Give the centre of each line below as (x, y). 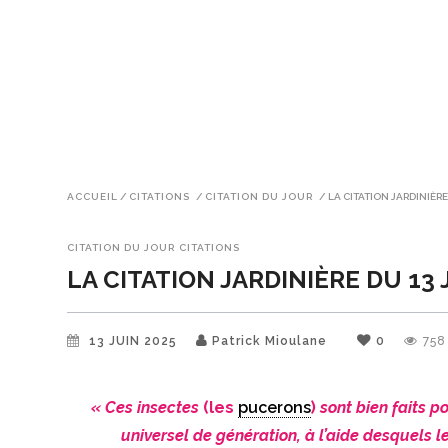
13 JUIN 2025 (135, 341)
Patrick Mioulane (270, 341)
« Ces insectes (147, 407)
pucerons (275, 407)
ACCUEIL (92, 196)
